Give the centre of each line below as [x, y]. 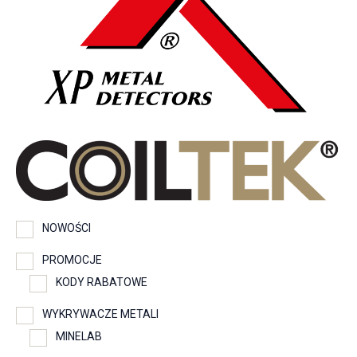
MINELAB [79, 337]
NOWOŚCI [67, 228]
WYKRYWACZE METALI [100, 314]
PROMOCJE [72, 260]
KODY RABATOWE [102, 282]
